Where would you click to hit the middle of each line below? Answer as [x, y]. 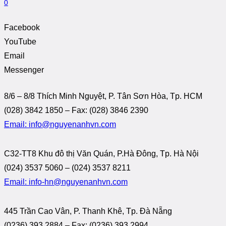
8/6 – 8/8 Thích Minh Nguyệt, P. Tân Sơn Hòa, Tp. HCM [103, 96]
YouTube [20, 41]
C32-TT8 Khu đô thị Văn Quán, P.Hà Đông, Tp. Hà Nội [101, 153]
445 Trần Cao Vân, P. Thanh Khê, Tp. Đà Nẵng [88, 211]
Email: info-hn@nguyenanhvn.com [66, 182]
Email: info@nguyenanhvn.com [60, 124]
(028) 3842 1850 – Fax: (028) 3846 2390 [76, 110]
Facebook [22, 27]
